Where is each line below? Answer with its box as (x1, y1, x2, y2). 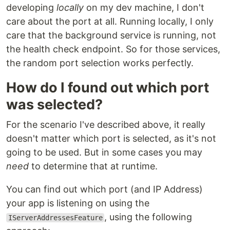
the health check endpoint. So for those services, (6, 44, 220, 54)
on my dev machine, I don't (84, 2, 204, 13)
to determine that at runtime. (29, 161, 158, 171)
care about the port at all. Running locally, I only (6, 16, 214, 27)
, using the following (104, 212, 193, 222)
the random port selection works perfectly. (6, 57, 194, 68)
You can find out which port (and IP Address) (6, 184, 203, 195)
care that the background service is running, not (6, 30, 216, 41)
